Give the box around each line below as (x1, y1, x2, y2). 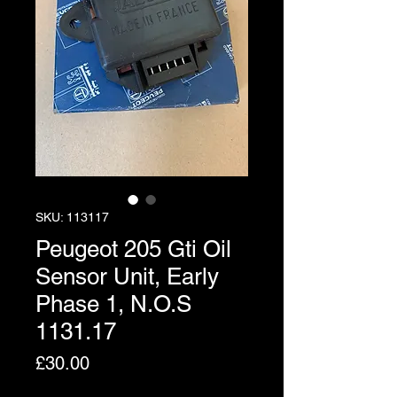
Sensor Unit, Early (35, 262, 219, 290)
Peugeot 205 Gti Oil (35, 235, 231, 262)
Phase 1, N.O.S (35, 290, 191, 317)
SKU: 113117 (35, 209, 109, 224)
